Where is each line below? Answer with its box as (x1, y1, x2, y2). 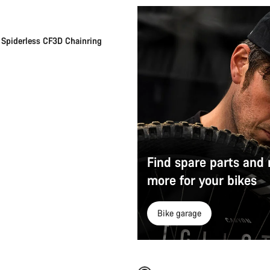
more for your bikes (147, 171, 257, 189)
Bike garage (157, 207, 201, 219)
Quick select (209, 231, 255, 243)
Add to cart (17, 231, 59, 243)
